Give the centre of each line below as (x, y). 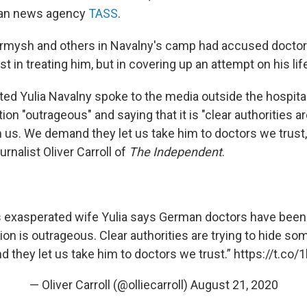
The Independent (175, 151)
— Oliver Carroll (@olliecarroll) (110, 284)
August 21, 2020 (234, 284)
